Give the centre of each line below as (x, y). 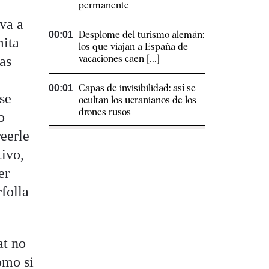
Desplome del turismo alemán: (141, 35)
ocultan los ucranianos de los (138, 100)
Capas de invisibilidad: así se (137, 88)
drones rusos (105, 112)
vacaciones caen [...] (119, 59)
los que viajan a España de (133, 47)
